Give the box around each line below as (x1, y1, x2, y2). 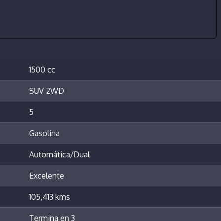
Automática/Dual (29, 149, 90, 160)
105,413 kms (29, 192, 70, 202)
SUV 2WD (29, 86, 64, 96)
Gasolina (29, 128, 60, 139)
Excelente (29, 171, 64, 181)
